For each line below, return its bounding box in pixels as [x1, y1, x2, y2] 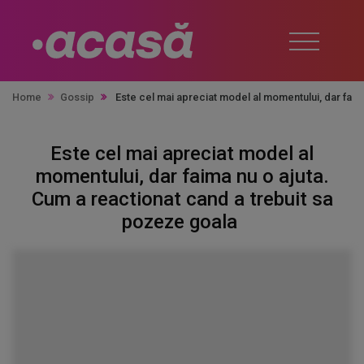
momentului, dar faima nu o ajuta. [35, 165, 329, 188]
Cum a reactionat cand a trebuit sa [31, 188, 333, 210]
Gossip [60, 91, 94, 103]
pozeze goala [122, 210, 242, 233]
